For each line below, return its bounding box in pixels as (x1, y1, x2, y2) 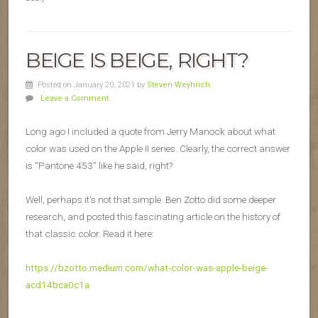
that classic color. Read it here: (26, 228, 154, 240)
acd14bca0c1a (26, 279, 89, 291)
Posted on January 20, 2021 (37, 80, 137, 90)
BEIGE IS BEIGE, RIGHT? (26, 48, 248, 73)
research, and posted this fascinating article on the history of (26, 211, 280, 223)
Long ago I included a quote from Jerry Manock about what (26, 126, 275, 138)
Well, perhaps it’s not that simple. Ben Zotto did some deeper (26, 194, 276, 206)
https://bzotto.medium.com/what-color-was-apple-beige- (26, 262, 268, 274)
